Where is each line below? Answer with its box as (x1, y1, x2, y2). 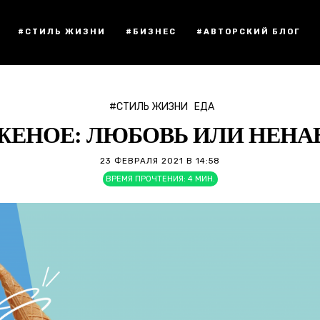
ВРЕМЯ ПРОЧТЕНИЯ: (105, 174, 186, 184)
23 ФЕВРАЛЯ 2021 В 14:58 (100, 156, 220, 166)
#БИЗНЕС (126, 27, 176, 36)
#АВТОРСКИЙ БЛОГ (196, 27, 301, 36)
